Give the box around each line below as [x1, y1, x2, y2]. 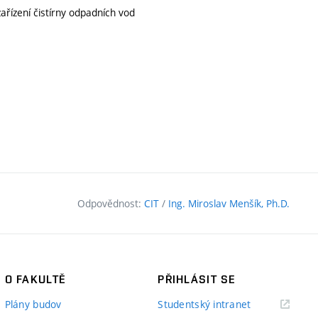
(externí [250, 297, 287, 310]
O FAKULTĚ [4, 273, 66, 286]
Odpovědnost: [77, 197, 144, 210]
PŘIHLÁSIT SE [158, 273, 236, 286]
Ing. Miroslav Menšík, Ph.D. [168, 197, 290, 210]
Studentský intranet [158, 297, 251, 311]
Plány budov [4, 297, 62, 311]
